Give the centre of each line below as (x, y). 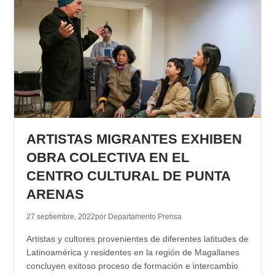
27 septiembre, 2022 (60, 217)
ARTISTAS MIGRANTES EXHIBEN (134, 139)
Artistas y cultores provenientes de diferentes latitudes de (137, 239)
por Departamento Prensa (138, 217)
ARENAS (55, 195)
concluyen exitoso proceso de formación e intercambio (132, 266)
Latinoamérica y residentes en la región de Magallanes (133, 253)
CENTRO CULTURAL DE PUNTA (128, 176)
